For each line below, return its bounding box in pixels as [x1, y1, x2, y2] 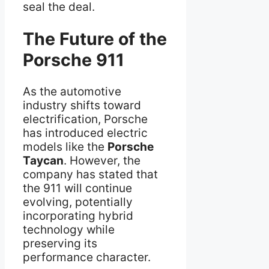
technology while [23, 222, 115, 237]
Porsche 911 [23, 49, 124, 71]
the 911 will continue [23, 181, 132, 195]
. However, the [64, 153, 141, 168]
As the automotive [23, 84, 121, 98]
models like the [23, 139, 107, 154]
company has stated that [23, 167, 158, 181]
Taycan [23, 153, 64, 168]
